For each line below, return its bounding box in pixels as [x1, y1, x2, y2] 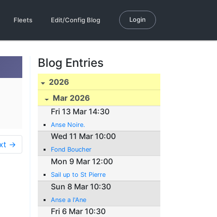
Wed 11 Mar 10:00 [51, 131, 116, 141]
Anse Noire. [51, 121, 86, 128]
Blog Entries [38, 56, 104, 70]
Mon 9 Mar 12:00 [51, 156, 113, 166]
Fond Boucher [51, 146, 92, 154]
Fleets [14, 16, 32, 24]
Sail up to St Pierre [51, 170, 106, 178]
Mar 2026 [51, 93, 91, 103]
